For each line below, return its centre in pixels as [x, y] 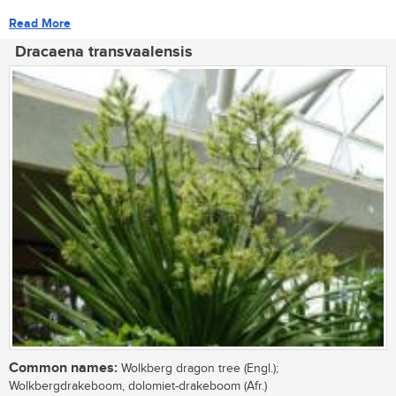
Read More [40, 23]
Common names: [63, 368]
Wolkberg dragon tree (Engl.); [198, 368]
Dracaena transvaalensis [104, 52]
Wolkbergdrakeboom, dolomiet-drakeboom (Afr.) [138, 386]
